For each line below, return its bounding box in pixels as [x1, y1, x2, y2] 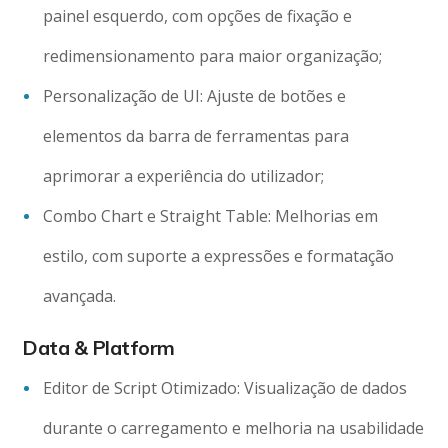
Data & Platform [22, 335, 175, 361]
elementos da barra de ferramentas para [43, 125, 350, 148]
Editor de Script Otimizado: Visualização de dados [43, 377, 408, 400]
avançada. [43, 285, 117, 308]
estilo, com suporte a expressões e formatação [43, 245, 395, 268]
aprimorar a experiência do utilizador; [43, 165, 325, 188]
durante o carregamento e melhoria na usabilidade [43, 417, 425, 440]
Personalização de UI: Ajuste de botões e [43, 85, 347, 108]
